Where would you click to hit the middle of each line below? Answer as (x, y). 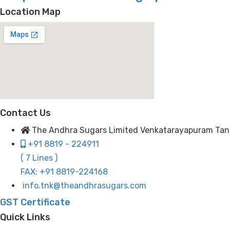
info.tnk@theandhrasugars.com (84, 186)
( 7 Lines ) (39, 158)
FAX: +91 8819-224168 (64, 172)
